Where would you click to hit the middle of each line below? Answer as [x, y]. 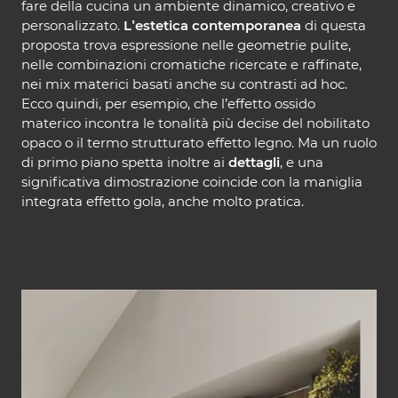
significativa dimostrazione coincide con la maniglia [192, 181]
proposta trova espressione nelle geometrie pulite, [186, 44]
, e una [302, 162]
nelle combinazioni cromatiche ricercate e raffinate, [191, 64]
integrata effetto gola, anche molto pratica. [163, 201]
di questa [334, 25]
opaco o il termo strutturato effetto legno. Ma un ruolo [199, 142]
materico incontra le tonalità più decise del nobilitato [195, 123]
